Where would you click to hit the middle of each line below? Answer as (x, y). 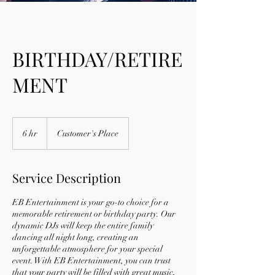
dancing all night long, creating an (76, 237)
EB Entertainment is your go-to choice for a (91, 202)
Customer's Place (88, 134)
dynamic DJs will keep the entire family (83, 226)
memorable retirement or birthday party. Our (94, 214)
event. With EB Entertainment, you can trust (91, 261)
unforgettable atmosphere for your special (87, 249)
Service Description (67, 178)
